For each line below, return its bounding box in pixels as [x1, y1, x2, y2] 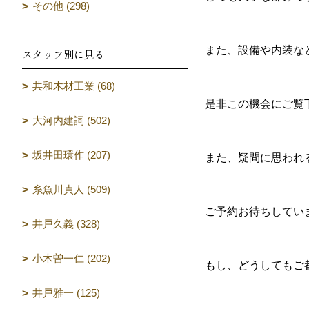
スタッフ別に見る [22, 47, 105, 61]
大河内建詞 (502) [32, 114, 110, 126]
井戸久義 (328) [32, 218, 100, 230]
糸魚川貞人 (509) [32, 183, 110, 195]
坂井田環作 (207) [32, 149, 110, 161]
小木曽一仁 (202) [32, 252, 110, 264]
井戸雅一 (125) [32, 287, 100, 299]
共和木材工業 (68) [32, 80, 115, 92]
